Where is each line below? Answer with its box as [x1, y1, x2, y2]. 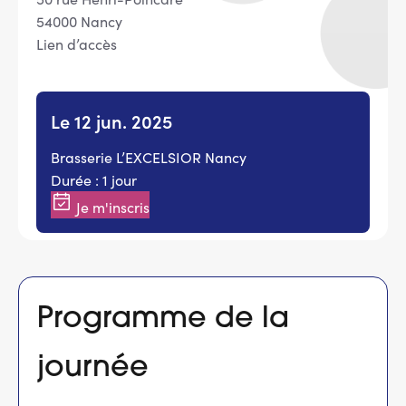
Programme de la [37, 304, 289, 334]
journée [37, 353, 149, 383]
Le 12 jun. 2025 [51, 107, 172, 133]
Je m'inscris [72, 197, 150, 217]
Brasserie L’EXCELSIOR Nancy [51, 147, 246, 167]
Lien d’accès [36, 34, 117, 53]
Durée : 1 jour [51, 169, 137, 189]
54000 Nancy [36, 11, 122, 31]
